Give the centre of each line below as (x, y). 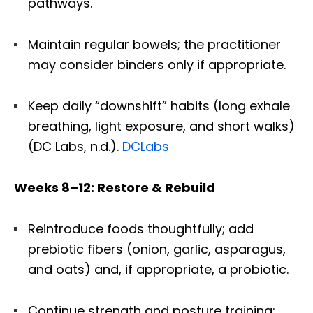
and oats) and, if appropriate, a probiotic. (158, 269)
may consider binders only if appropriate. (157, 64)
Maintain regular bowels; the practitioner (154, 44)
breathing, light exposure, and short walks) (161, 126)
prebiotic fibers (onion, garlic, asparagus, (157, 249)
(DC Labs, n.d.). (75, 146)
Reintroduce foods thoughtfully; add (141, 228)
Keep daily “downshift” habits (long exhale (159, 105)
